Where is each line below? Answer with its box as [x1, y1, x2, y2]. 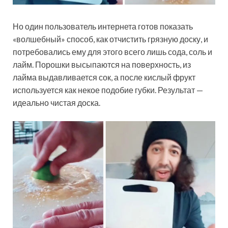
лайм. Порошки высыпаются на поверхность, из [13, 60, 191, 70]
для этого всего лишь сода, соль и [88, 47, 212, 57]
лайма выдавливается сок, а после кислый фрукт [13, 72, 195, 82]
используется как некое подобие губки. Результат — [13, 85, 203, 95]
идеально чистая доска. [13, 98, 100, 108]
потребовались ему [13, 47, 88, 57]
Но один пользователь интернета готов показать [13, 21, 193, 32]
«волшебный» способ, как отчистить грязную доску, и [13, 34, 208, 44]
